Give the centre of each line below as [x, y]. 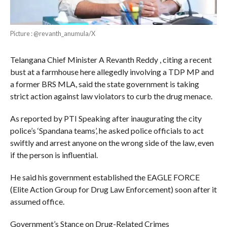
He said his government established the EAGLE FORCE [105, 177]
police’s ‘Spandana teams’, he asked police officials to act [107, 131]
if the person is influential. [54, 155]
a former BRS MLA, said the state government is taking [104, 84]
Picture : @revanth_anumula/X [52, 34]
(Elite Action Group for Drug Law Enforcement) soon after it [113, 190]
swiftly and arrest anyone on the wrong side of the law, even [112, 143]
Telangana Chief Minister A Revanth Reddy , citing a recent [111, 60]
